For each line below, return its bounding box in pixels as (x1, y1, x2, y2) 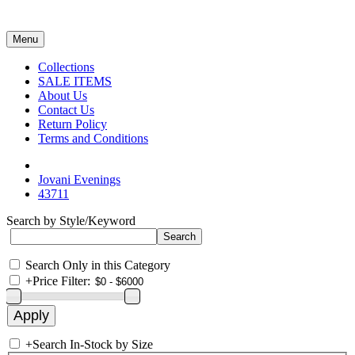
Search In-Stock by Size (32, 338, 153, 351)
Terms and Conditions (38, 132, 148, 145)
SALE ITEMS (38, 74, 112, 88)
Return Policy (38, 117, 107, 131)
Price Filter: (32, 274, 90, 288)
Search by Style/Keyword (6, 214, 136, 227)
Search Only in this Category (25, 258, 170, 272)
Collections (38, 60, 94, 74)
